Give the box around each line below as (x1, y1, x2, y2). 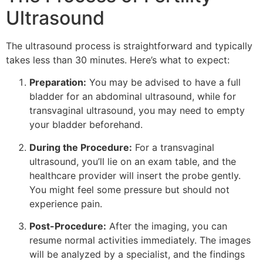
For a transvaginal (132, 141, 214, 153)
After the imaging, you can (106, 220, 227, 232)
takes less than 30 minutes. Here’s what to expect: (6, 53, 230, 66)
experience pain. (29, 197, 102, 210)
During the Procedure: (29, 141, 132, 153)
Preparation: (29, 76, 86, 89)
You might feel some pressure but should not (29, 183, 230, 195)
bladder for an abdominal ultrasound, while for (29, 90, 236, 103)
